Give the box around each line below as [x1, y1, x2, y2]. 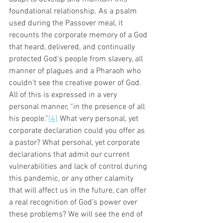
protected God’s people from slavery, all [9, 54, 145, 64]
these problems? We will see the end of [9, 209, 145, 220]
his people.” [9, 113, 48, 124]
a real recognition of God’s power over [9, 197, 139, 208]
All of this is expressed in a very [9, 90, 119, 100]
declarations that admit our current [9, 149, 131, 160]
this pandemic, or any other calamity [9, 173, 135, 184]
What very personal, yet [58, 113, 140, 124]
